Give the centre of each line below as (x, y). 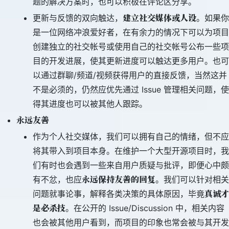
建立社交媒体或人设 (159, 18)
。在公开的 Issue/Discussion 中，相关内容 (145, 208)
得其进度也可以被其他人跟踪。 (90, 104)
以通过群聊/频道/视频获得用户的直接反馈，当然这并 (130, 75)
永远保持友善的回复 (119, 179)
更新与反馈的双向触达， (78, 18)
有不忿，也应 (57, 179)
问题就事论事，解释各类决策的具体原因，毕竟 (119, 194)
